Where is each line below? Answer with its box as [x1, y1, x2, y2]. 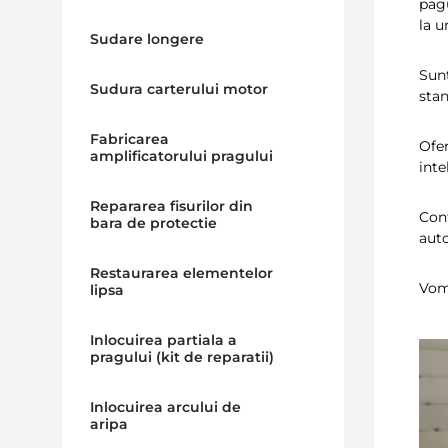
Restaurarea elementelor [89, 264, 273, 282]
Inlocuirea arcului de [89, 398, 241, 416]
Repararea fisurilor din [89, 197, 253, 215]
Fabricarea [89, 130, 169, 148]
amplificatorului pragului [89, 147, 273, 165]
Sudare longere [89, 30, 204, 48]
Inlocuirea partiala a [89, 331, 237, 349]
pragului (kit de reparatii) [89, 348, 274, 366]
